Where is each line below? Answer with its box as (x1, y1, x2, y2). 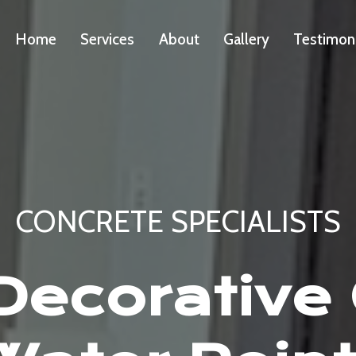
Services (80, 30, 135, 48)
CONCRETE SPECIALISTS (15, 203, 341, 240)
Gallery (223, 30, 270, 48)
